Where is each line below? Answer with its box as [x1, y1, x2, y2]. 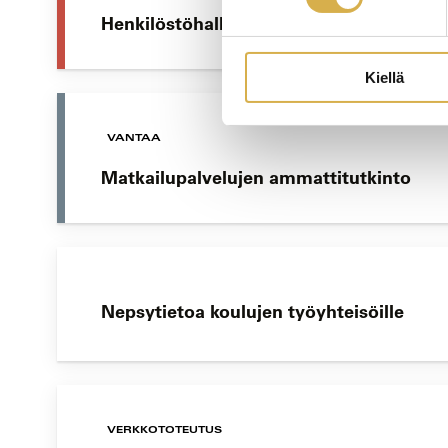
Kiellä [365, 68, 404, 86]
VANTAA [107, 131, 161, 144]
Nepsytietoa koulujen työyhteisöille [101, 299, 404, 324]
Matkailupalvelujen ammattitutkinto [101, 165, 411, 190]
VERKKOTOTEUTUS [107, 423, 222, 436]
